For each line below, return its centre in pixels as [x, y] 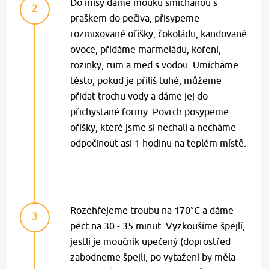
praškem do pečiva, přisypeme [135, 18]
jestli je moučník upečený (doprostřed [151, 241]
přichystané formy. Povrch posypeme [150, 111]
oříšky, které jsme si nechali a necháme [153, 127]
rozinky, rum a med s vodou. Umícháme [155, 65]
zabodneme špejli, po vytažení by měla [153, 257]
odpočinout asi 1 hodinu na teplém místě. [159, 143]
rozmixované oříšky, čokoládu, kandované [159, 33]
